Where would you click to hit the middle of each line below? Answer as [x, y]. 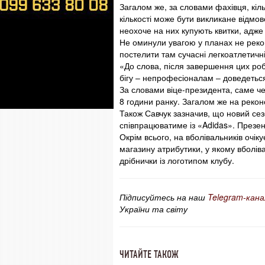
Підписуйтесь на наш [164, 197]
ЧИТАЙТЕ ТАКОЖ [149, 254]
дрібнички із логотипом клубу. [177, 160]
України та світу [153, 209]
